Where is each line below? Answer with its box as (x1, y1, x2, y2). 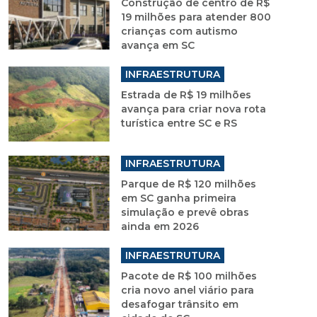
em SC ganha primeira (120, 192, 236, 205)
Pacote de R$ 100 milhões (120, 270, 257, 283)
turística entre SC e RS (120, 117, 237, 130)
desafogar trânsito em (120, 298, 238, 311)
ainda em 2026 (120, 220, 199, 234)
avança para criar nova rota (120, 103, 266, 116)
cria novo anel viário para (120, 284, 254, 297)
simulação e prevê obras (120, 206, 249, 219)
